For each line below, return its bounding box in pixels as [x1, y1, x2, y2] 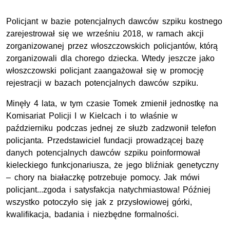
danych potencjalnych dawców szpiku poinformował [6, 148, 201, 158]
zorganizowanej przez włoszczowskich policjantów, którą [6, 42, 218, 51]
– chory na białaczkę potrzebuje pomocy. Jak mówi [6, 173, 200, 182]
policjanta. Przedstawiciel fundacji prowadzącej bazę [6, 136, 204, 145]
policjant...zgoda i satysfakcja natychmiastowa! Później [6, 185, 211, 195]
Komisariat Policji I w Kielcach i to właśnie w [6, 111, 178, 121]
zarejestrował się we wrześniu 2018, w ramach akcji [6, 29, 204, 39]
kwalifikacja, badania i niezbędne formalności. [6, 210, 179, 219]
